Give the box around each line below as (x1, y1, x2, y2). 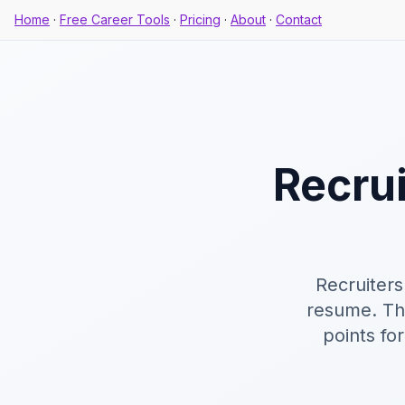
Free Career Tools (60, 12, 170, 27)
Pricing (180, 12, 221, 27)
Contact (276, 12, 322, 27)
